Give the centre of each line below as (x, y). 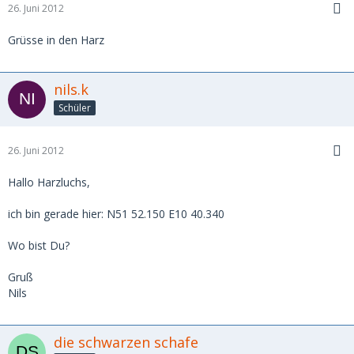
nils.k (71, 89)
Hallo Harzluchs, (49, 182)
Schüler (75, 107)
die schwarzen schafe (126, 342)
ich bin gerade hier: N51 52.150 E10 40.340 (116, 214)
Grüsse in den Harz (56, 40)
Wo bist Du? (39, 245)
